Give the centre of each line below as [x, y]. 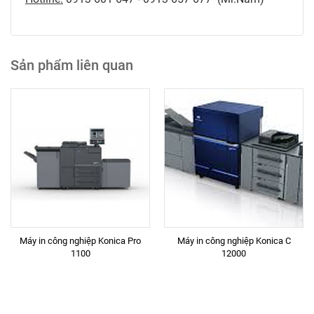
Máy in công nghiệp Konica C [234, 241]
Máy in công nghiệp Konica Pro [80, 241]
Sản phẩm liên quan [72, 65]
